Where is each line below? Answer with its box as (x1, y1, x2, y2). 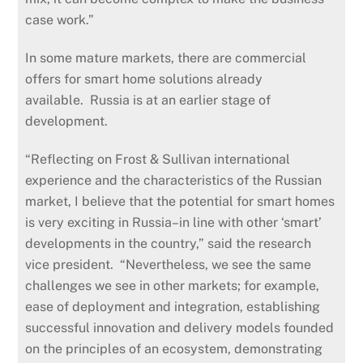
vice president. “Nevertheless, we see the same (25, 256, 312, 272)
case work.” (25, 11, 98, 28)
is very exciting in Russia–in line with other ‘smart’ (25, 214, 322, 230)
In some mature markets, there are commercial (25, 49, 307, 66)
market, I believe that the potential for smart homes (25, 193, 335, 209)
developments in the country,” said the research (25, 235, 312, 251)
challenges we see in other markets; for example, (25, 277, 320, 293)
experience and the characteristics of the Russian (25, 172, 322, 188)
